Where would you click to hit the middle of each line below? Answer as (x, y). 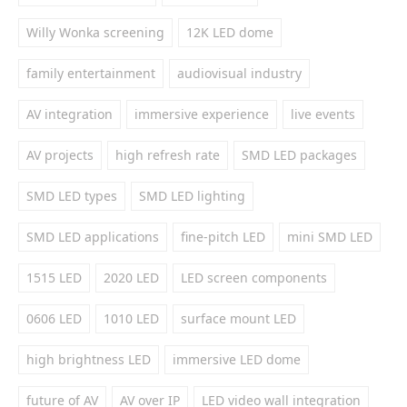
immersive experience (202, 114)
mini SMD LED (330, 237)
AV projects (60, 155)
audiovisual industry (239, 73)
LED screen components (254, 278)
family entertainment (91, 73)
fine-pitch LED (223, 237)
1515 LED (54, 278)
